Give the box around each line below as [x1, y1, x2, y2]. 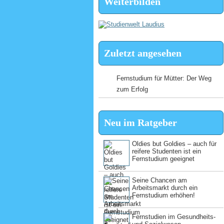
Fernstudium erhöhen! [132, 191, 195, 199]
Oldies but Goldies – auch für [132, 140, 216, 147]
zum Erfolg [116, 85, 148, 93]
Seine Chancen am [132, 176, 187, 184]
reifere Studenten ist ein [132, 147, 201, 155]
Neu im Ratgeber [104, 117, 177, 128]
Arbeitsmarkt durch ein [132, 184, 197, 191]
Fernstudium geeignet [132, 155, 194, 162]
